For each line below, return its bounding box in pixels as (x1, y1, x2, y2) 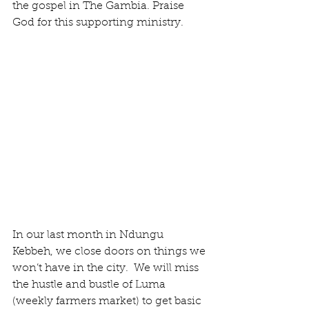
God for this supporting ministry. (12, 17, 183, 28)
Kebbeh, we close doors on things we (12, 246, 208, 257)
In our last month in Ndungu (12, 230, 166, 241)
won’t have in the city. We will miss (12, 263, 201, 274)
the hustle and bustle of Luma (12, 279, 168, 290)
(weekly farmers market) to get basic (12, 296, 204, 307)
